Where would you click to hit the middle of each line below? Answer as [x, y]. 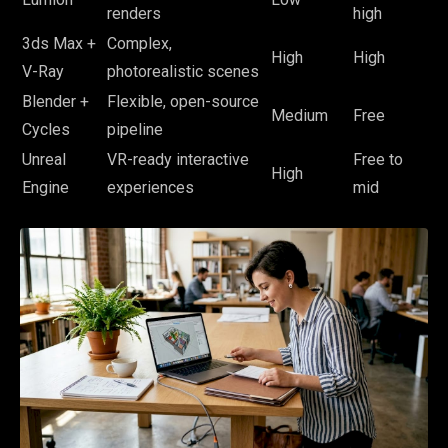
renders [134, 13]
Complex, [139, 43]
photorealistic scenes [183, 71]
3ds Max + [59, 43]
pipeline [135, 129]
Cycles [46, 129]
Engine [45, 187]
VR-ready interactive [178, 159]
